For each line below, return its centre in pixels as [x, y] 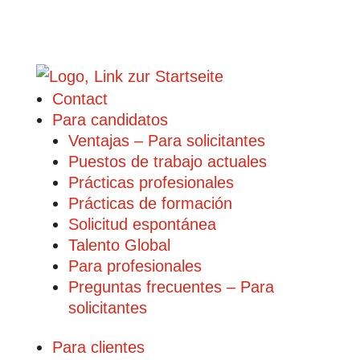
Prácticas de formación [150, 203]
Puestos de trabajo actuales [167, 162]
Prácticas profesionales [151, 182]
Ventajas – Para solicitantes [166, 141]
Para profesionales [135, 266]
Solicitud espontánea [142, 224]
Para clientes [98, 347]
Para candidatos [110, 120]
